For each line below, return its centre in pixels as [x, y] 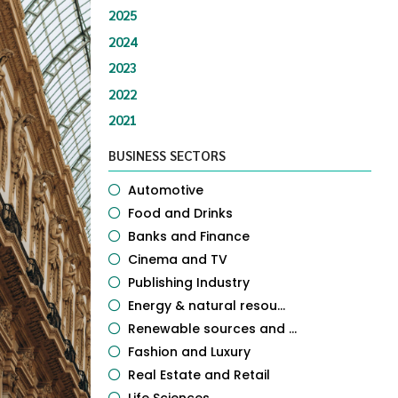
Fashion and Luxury [189, 352]
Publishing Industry [189, 283]
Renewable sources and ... [212, 329]
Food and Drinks [180, 213]
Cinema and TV [178, 259]
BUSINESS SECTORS [167, 155]
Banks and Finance [189, 236]
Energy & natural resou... [207, 306]
